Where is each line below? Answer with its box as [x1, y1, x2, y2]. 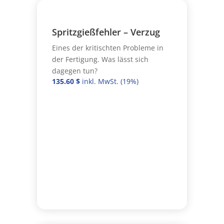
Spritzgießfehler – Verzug [51, 25, 160, 38]
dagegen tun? [51, 65, 97, 75]
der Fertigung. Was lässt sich [51, 54, 148, 64]
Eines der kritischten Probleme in [51, 42, 163, 52]
